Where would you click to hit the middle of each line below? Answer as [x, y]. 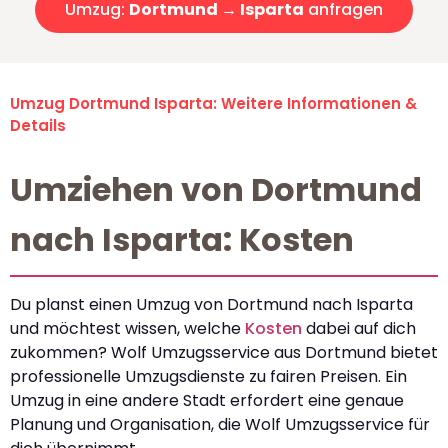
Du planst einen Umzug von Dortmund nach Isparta [211, 305]
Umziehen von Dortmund [216, 190]
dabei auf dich [359, 329]
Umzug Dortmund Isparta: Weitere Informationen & [213, 104]
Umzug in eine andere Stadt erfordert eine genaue [207, 401]
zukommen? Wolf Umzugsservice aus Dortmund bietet [224, 353]
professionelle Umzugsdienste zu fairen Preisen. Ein [208, 377]
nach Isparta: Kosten [182, 240]
